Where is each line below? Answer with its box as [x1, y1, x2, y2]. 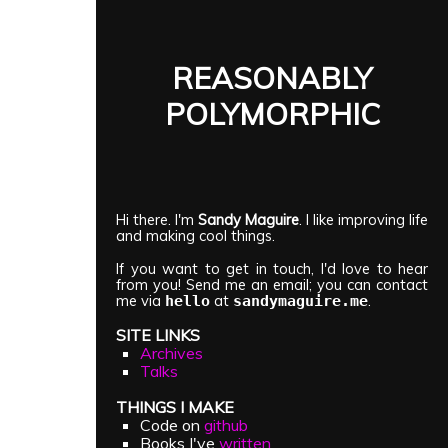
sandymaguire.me [233, 291, 368, 309]
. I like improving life [299, 210, 428, 229]
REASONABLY [172, 59, 372, 96]
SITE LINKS [116, 324, 200, 345]
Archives [140, 342, 203, 363]
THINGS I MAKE [116, 396, 234, 417]
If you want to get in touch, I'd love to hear [116, 258, 428, 278]
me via [116, 290, 165, 310]
